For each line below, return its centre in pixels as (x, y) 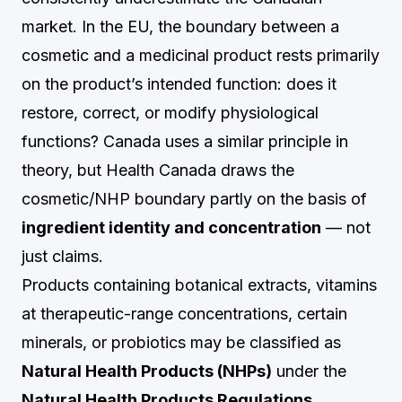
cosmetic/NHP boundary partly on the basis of (194, 199)
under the (309, 371)
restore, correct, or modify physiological (170, 113)
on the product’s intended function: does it (179, 84)
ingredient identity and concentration (171, 227)
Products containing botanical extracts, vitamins (199, 285)
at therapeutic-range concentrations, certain (184, 314)
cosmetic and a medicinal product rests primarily (201, 55)
